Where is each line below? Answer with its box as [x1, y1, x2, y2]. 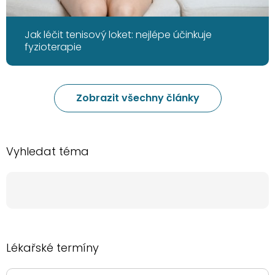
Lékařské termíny [6, 240, 99, 256]
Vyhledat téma [6, 144, 89, 160]
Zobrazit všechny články [76, 91, 199, 106]
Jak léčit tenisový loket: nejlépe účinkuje [25, 28, 212, 42]
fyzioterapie [25, 40, 82, 55]
